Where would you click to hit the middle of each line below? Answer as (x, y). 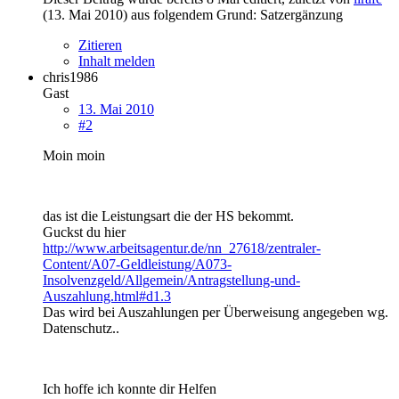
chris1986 (70, 77)
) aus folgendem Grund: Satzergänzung (233, 14)
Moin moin (74, 155)
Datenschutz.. (81, 328)
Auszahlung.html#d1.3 (107, 296)
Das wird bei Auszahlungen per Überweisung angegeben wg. (216, 312)
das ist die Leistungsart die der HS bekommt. (168, 216)
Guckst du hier (84, 232)
